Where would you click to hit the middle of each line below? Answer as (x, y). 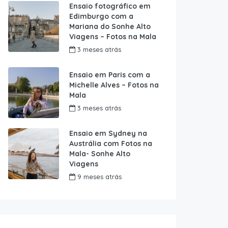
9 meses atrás (98, 177)
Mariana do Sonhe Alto (110, 27)
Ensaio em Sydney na (108, 134)
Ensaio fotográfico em (110, 6)
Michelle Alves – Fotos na (114, 85)
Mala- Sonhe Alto (100, 154)
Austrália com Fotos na (111, 144)
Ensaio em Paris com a (110, 75)
